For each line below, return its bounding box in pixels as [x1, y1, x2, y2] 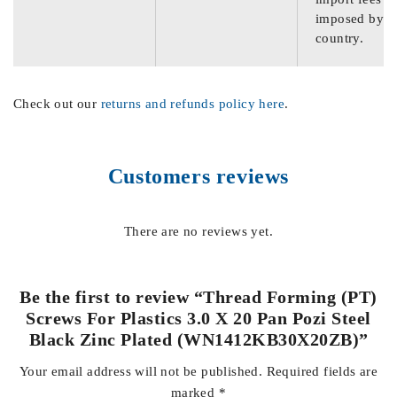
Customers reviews [107, 165, 290, 188]
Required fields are [266, 364, 378, 378]
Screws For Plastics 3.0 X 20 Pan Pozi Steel [26, 308, 371, 328]
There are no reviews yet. [124, 224, 273, 238]
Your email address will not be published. [19, 364, 263, 378]
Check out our [13, 97, 101, 111]
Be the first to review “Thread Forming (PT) [19, 287, 378, 307]
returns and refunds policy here [100, 97, 285, 111]
